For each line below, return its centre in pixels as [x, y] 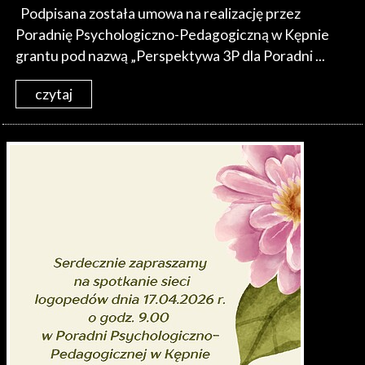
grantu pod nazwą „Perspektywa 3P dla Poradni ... [171, 56]
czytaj [54, 94]
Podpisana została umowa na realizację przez [158, 14]
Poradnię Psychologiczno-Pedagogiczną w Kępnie [173, 35]
